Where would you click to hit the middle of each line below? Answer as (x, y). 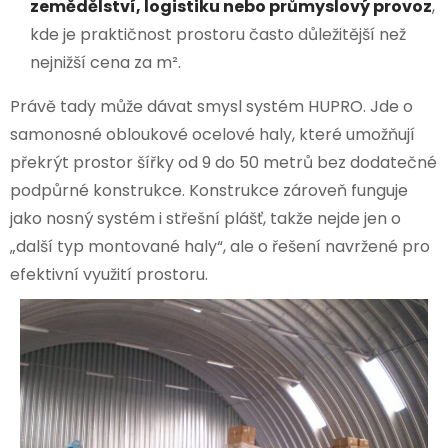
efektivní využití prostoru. (109, 274)
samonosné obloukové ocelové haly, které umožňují (212, 134)
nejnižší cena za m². (105, 62)
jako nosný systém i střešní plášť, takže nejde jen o (205, 218)
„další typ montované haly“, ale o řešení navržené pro (220, 246)
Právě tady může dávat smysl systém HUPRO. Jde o (211, 106)
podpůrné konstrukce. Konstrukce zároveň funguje (209, 190)
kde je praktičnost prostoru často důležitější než (218, 34)
